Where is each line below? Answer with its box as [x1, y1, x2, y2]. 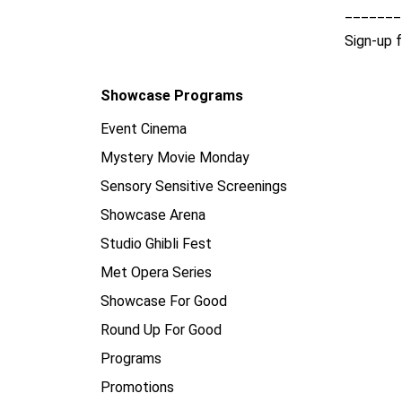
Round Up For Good [100, 321, 222, 338]
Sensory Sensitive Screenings [100, 178, 287, 195]
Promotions [100, 379, 174, 396]
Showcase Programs [100, 87, 243, 104]
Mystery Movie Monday [100, 149, 249, 166]
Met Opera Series [100, 264, 212, 281]
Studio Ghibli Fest [100, 235, 212, 252]
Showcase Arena [100, 206, 205, 223]
